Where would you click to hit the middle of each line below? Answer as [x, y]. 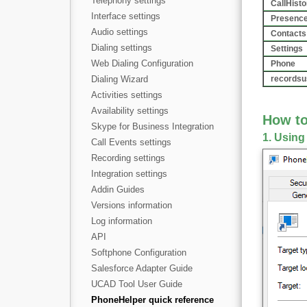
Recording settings [128, 158]
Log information [122, 221]
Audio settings [120, 32]
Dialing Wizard [120, 79]
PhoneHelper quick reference [152, 300]
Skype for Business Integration [152, 126]
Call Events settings [131, 142]
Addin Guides [118, 189]
